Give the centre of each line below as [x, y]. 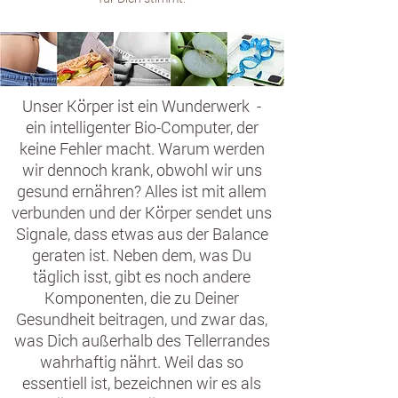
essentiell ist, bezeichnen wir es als [142, 383]
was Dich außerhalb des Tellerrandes [142, 340]
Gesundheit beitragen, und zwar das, [142, 319]
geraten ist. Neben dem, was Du [142, 255]
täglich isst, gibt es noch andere [142, 276]
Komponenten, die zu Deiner [142, 298]
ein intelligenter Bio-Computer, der [142, 127]
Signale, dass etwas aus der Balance [142, 234]
